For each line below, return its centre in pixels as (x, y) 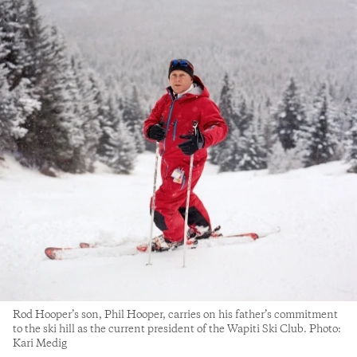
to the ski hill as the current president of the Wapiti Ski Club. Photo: (177, 329)
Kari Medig (40, 343)
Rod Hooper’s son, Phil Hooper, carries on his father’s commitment (175, 314)
